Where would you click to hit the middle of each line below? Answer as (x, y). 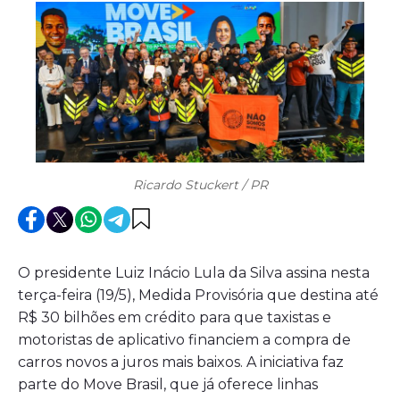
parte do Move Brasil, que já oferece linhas (168, 384)
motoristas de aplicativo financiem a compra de (184, 339)
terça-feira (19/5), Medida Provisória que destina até (198, 295)
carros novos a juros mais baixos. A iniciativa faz (181, 362)
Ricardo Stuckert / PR (200, 184)
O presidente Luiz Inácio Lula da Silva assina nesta (194, 272)
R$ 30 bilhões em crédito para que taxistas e (175, 317)
